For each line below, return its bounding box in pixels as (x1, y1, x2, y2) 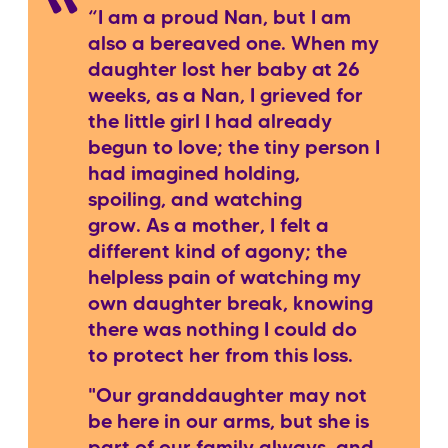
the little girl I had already (88, 113, 332, 132)
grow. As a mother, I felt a (88, 217, 329, 236)
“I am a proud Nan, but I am (88, 9, 351, 28)
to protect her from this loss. (88, 347, 368, 366)
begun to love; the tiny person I (88, 139, 380, 158)
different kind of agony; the (88, 243, 347, 262)
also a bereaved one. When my (88, 35, 379, 54)
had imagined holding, (88, 165, 300, 184)
